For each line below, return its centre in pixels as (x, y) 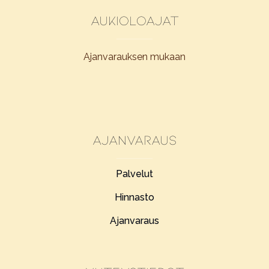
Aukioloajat (134, 20)
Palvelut (134, 174)
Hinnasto (134, 198)
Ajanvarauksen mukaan (134, 57)
